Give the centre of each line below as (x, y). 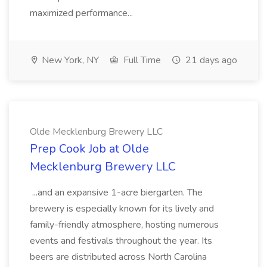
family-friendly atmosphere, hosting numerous (124, 225)
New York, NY (69, 60)
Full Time (141, 60)
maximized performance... (83, 13)
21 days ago (210, 60)
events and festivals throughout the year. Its (121, 241)
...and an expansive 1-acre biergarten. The (116, 193)
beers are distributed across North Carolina (118, 257)
